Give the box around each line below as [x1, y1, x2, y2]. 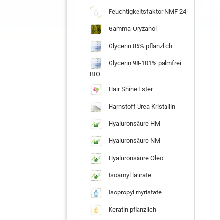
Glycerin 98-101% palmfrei [107, 59, 181, 67]
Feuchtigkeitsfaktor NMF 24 [107, 7, 186, 15]
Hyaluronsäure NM [107, 137, 160, 144]
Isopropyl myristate [107, 188, 162, 196]
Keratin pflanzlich [107, 205, 156, 213]
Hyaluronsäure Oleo [107, 154, 163, 162]
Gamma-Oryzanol [107, 25, 157, 32]
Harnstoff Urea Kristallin [107, 102, 175, 110]
